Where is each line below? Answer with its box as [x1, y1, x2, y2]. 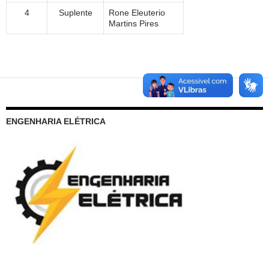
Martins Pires [109, 18, 159, 28]
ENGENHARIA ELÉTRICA [6, 116, 106, 126]
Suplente [58, 7, 92, 17]
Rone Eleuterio [109, 7, 165, 17]
